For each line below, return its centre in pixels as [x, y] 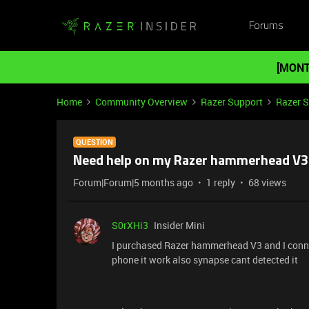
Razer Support [232, 102]
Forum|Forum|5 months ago [133, 182]
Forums [266, 26]
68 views [267, 182]
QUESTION [94, 142]
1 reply [221, 182]
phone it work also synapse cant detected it [206, 260]
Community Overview [141, 102]
